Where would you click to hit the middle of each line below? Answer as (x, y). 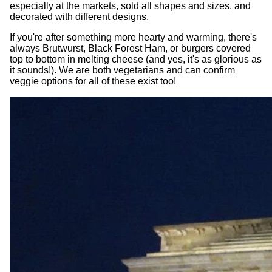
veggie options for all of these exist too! (93, 81)
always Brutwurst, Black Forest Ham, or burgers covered (130, 48)
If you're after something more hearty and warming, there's (133, 37)
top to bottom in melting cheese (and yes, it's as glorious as (136, 59)
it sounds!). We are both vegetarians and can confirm (122, 70)
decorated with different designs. (79, 16)
